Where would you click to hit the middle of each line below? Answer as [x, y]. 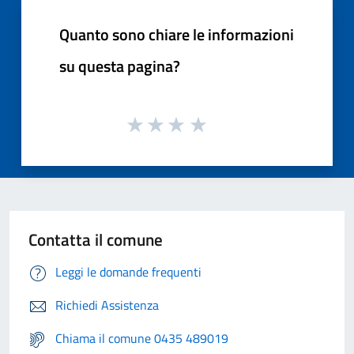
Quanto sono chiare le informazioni [177, 34]
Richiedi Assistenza [107, 305]
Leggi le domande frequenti [128, 272]
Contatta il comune [96, 240]
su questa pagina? [120, 66]
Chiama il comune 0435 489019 [142, 339]
